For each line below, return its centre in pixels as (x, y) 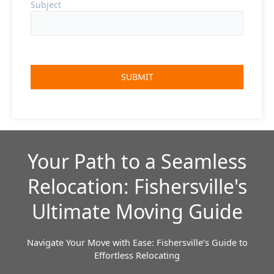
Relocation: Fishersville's (137, 187)
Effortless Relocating (137, 255)
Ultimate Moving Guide (137, 212)
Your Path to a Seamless (137, 161)
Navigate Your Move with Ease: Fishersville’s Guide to (137, 243)
